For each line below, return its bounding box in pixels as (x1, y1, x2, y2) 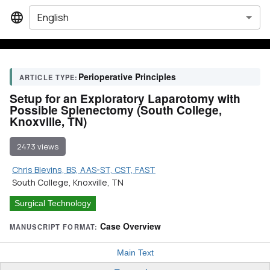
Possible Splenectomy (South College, (10, 101, 222, 118)
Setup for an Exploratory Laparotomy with (10, 90, 240, 107)
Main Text (116, 248, 154, 257)
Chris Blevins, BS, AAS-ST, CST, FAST (12, 164, 155, 175)
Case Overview (100, 220, 162, 232)
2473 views (17, 140, 58, 152)
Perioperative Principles (78, 71, 176, 83)
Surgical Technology (14, 198, 91, 208)
